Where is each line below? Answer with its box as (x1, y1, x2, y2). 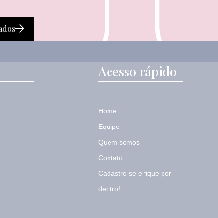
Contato (98, 154, 123, 162)
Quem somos (98, 138, 140, 146)
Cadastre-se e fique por (98, 169, 171, 178)
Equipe (98, 123, 120, 131)
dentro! (98, 185, 120, 193)
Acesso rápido (98, 63, 177, 80)
